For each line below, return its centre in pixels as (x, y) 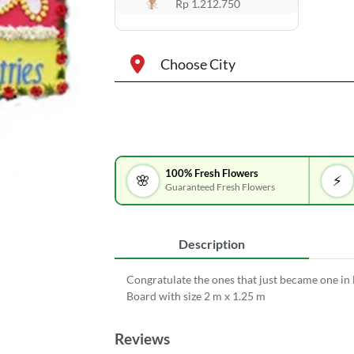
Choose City (198, 64)
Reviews (142, 339)
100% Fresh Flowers (212, 173)
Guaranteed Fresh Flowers (220, 186)
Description (211, 244)
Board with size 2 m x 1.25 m (196, 296)
